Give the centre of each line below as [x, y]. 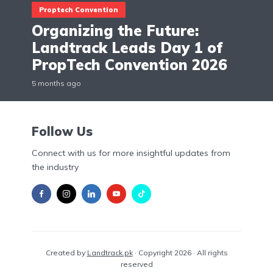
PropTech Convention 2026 [129, 65]
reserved [136, 264]
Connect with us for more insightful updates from [131, 153]
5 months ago [56, 83]
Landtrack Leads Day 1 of [127, 48]
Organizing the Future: [115, 31]
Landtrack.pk [110, 252]
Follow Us [62, 132]
